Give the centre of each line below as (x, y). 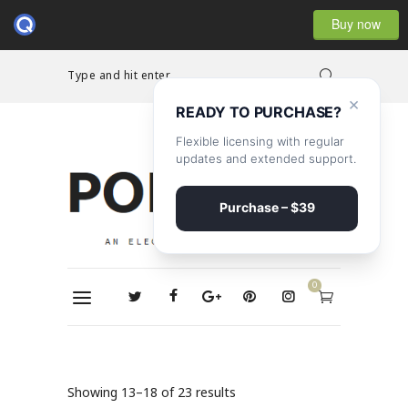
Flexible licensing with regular (260, 141)
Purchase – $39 (267, 207)
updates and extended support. (266, 158)
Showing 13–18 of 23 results (152, 393)
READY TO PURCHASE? (259, 112)
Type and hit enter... (123, 75)
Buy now (356, 23)
